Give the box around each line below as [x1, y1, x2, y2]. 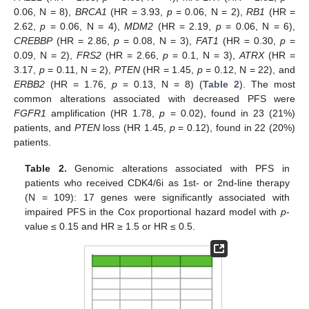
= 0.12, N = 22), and [202, 63, 296, 75]
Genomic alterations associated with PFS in [66, 162, 290, 174]
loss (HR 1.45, [99, 121, 170, 133]
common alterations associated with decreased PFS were [14, 92, 295, 104]
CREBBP [14, 34, 52, 46]
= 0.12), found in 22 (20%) [175, 121, 295, 133]
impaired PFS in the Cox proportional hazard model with [25, 206, 281, 217]
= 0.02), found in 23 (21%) [165, 107, 296, 119]
